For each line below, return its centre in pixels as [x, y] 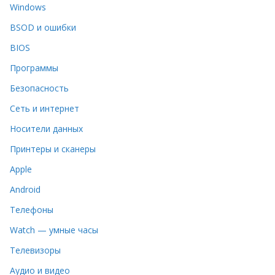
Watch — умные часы [54, 230]
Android [25, 189]
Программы [34, 68]
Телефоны [32, 209]
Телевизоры [35, 250]
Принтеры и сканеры [53, 149]
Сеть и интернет [45, 108]
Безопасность [39, 88]
